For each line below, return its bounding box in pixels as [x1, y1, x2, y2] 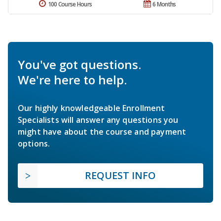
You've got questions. [18, 56, 141, 73]
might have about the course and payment [18, 126, 186, 137]
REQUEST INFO [85, 168, 156, 182]
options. [18, 138, 50, 149]
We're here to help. [18, 71, 127, 88]
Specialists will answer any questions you [18, 114, 179, 125]
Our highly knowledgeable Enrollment [18, 102, 165, 113]
